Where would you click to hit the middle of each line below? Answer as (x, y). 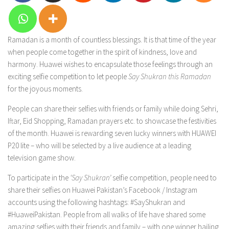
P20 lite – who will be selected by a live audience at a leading (99, 145)
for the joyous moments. (45, 89)
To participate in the (39, 178)
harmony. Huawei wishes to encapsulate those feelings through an (110, 64)
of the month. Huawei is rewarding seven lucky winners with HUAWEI (112, 133)
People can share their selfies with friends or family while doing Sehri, (113, 109)
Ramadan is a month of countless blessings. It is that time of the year (113, 40)
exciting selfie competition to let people (68, 76)
